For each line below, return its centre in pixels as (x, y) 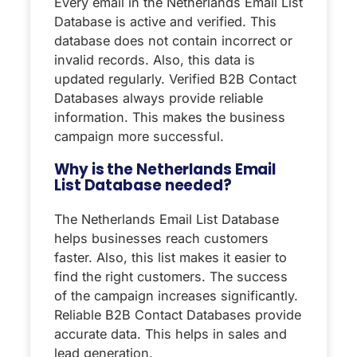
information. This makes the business (170, 118)
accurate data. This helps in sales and (171, 334)
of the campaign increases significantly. (176, 296)
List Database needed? (143, 186)
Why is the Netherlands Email (165, 170)
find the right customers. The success (171, 277)
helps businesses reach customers (161, 239)
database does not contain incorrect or (173, 41)
